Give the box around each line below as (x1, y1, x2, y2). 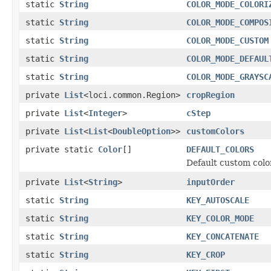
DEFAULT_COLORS (186, 144, 254, 154)
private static (25, 144, 98, 154)
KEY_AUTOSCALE (186, 195, 249, 205)
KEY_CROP (186, 249, 225, 260)
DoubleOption (113, 126, 171, 136)
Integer (88, 108, 122, 118)
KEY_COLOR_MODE (186, 213, 254, 223)
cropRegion (186, 90, 235, 100)
